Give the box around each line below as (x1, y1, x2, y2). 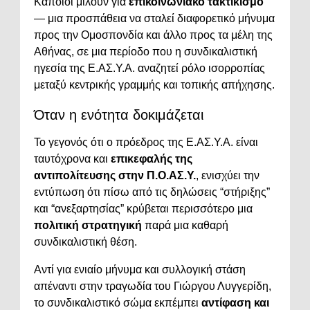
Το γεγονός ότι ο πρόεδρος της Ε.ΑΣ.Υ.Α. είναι (34, 136, 258, 149)
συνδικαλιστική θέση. (34, 236, 137, 248)
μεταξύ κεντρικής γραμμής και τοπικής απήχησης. (34, 79, 275, 91)
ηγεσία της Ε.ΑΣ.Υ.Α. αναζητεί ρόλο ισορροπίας (34, 62, 265, 75)
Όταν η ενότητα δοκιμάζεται (34, 107, 203, 123)
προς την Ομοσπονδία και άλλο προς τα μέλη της (34, 29, 273, 42)
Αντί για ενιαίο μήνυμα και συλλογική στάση (34, 264, 246, 276)
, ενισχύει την (196, 170, 259, 182)
